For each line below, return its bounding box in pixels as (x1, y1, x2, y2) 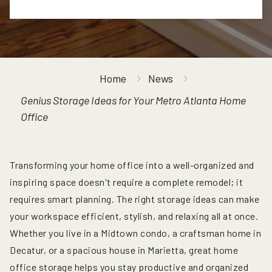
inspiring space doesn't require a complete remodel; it (10, 176, 243, 188)
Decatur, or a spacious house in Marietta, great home (10, 244, 238, 256)
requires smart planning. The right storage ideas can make (10, 193, 260, 205)
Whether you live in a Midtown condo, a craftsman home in (10, 227, 261, 239)
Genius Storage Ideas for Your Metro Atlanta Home (21, 93, 246, 107)
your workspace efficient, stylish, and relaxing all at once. (10, 210, 258, 222)
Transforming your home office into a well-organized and (10, 159, 254, 171)
